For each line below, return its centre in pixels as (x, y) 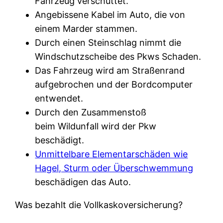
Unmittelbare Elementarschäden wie (111, 154)
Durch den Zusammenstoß (91, 112)
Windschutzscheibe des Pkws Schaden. (118, 56)
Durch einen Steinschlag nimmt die (108, 42)
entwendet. (59, 98)
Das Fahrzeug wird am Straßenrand (110, 70)
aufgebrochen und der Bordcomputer (114, 84)
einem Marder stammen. (86, 28)
